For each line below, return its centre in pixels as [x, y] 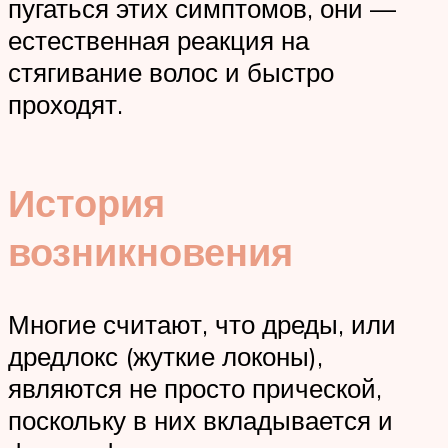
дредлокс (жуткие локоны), [165, 355]
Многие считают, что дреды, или [202, 323]
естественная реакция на [158, 40]
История [86, 202]
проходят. [65, 104]
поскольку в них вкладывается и [200, 419]
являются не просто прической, [195, 387]
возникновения [150, 251]
